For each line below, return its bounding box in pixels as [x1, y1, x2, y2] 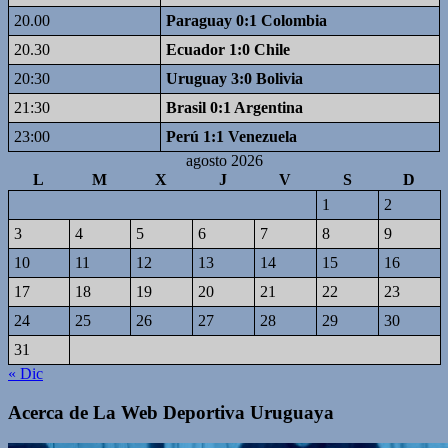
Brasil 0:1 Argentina [166, 99, 303, 117]
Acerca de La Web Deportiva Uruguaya [8, 402, 334, 424]
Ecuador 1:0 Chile [166, 41, 290, 59]
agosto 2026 [185, 152, 263, 170]
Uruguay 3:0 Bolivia [166, 70, 303, 88]
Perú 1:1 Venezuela [166, 128, 297, 146]
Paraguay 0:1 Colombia [166, 12, 327, 30]
